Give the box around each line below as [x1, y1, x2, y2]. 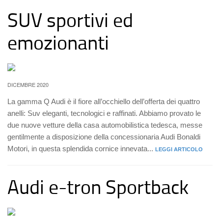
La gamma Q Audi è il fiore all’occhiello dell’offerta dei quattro [7, 97, 200, 106]
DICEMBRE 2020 [7, 81, 49, 88]
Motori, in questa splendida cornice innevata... [7, 144, 155, 153]
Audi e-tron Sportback [7, 173, 189, 200]
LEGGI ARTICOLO [155, 146, 203, 152]
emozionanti [7, 28, 109, 55]
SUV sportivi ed [7, 6, 133, 33]
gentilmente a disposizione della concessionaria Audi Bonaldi [7, 133, 200, 141]
